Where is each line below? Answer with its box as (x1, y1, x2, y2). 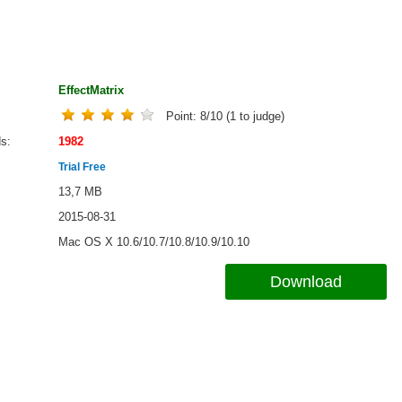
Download (269, 272, 342, 291)
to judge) (236, 109, 284, 123)
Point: (166, 109, 200, 123)
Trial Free (58, 160, 106, 173)
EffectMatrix (58, 83, 124, 97)
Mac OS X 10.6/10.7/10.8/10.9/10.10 (58, 234, 249, 249)
